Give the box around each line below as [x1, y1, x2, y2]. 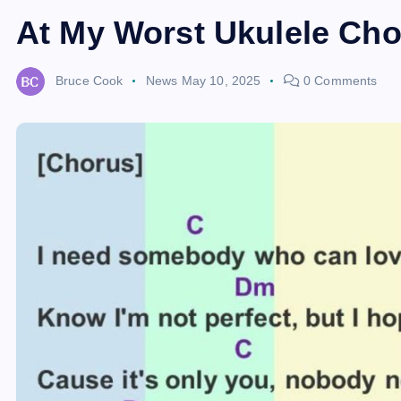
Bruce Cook [55, 73, 124, 88]
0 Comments [299, 73, 378, 88]
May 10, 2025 [181, 73, 261, 88]
